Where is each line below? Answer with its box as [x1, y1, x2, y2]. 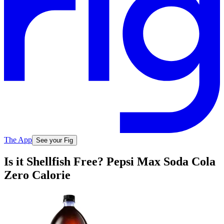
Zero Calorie [4, 168, 70, 182]
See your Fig [36, 136, 73, 144]
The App [4, 135, 32, 144]
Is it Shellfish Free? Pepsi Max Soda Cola [4, 155, 215, 168]
